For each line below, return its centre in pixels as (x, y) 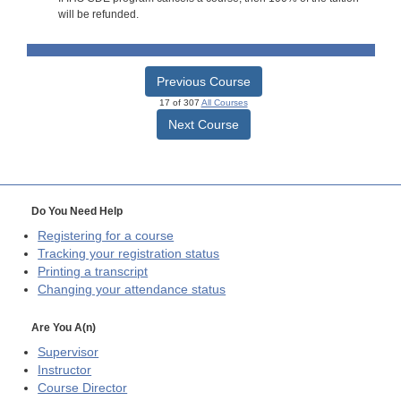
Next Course (203, 124)
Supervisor (68, 353)
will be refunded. (98, 15)
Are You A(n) (64, 328)
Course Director (83, 388)
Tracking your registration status (129, 253)
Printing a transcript (93, 271)
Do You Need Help (77, 211)
